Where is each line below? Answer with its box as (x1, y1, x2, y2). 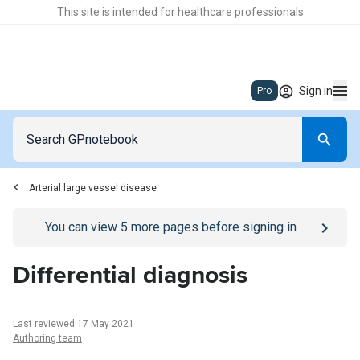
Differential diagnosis (13, 260, 247, 290)
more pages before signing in (127, 219, 297, 235)
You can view (44, 219, 121, 235)
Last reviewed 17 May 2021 (13, 318, 134, 329)
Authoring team (13, 333, 82, 344)
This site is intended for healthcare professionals (56, 6, 304, 18)
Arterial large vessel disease (29, 182, 157, 194)
